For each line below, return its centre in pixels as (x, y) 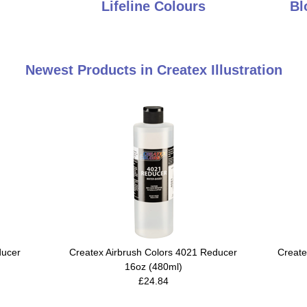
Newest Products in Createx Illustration (153, 70)
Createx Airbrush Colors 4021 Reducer (153, 252)
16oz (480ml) (153, 266)
